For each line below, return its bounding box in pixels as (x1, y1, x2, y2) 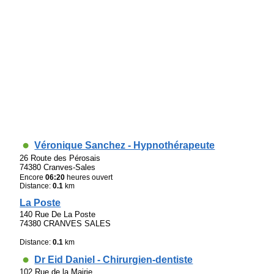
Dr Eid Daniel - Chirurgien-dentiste (34, 254, 193, 265)
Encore (20, 172, 46, 182)
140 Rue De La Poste (20, 210, 96, 220)
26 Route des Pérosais (20, 153, 101, 163)
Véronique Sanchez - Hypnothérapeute (34, 140, 215, 151)
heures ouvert (65, 172, 113, 182)
